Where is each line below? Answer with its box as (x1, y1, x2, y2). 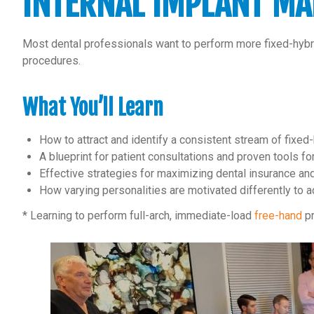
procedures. (22, 53, 81, 67)
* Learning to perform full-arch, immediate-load (22, 209, 254, 223)
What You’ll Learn (22, 95, 163, 121)
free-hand (254, 209, 302, 223)
